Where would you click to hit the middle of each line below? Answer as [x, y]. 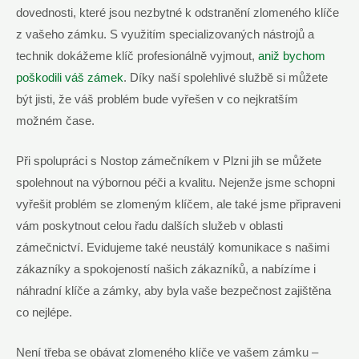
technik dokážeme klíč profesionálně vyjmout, [137, 56]
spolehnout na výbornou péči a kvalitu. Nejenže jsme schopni [175, 183]
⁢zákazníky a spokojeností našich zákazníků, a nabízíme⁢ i [166, 270]
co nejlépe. [44, 313]
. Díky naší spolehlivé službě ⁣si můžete [226, 77]
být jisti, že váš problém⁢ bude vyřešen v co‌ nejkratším [157, 99]
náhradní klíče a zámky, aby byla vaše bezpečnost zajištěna [173, 291]
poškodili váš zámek [70, 77]
